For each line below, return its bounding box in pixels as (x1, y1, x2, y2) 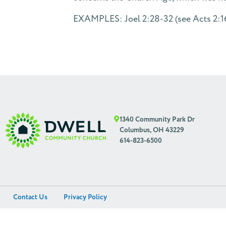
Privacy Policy (64, 192, 107, 202)
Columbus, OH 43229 (120, 125, 184, 135)
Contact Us (13, 192, 47, 202)
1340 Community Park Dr (120, 115, 195, 125)
